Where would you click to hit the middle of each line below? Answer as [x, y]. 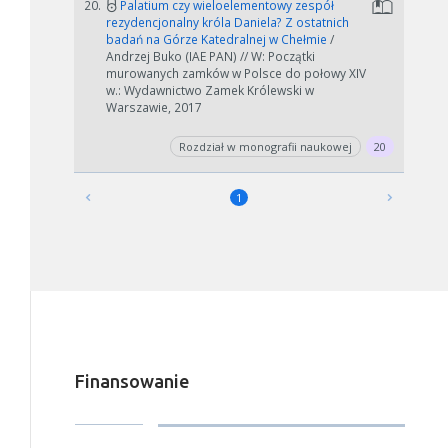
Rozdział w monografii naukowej [265, 146]
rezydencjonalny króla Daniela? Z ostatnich [227, 22]
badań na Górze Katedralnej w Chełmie [218, 39]
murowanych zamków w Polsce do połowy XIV [236, 73]
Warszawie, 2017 [154, 107]
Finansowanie [131, 381]
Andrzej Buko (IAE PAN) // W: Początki [210, 56]
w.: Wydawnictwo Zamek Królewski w [210, 90]
